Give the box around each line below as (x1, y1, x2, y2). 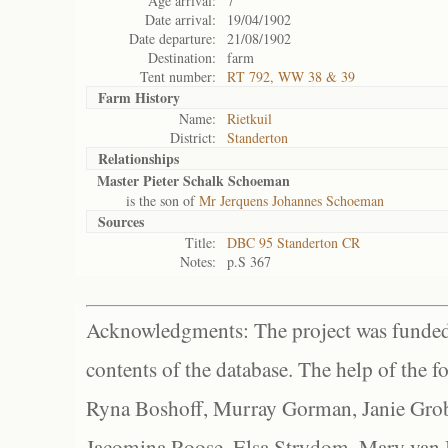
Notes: (180, 252, 216, 271)
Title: (185, 233, 216, 252)
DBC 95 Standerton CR (227, 233, 360, 252)
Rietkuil (227, 109, 272, 128)
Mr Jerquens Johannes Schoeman (199, 191, 384, 210)
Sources (98, 211, 144, 232)
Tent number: (140, 67, 216, 86)
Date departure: (129, 29, 216, 48)
